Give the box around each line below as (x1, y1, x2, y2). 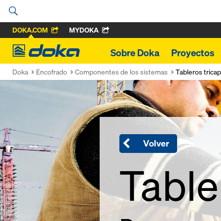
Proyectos (171, 46, 215, 59)
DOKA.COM (12, 25, 48, 35)
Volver (143, 138, 169, 149)
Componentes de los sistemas (75, 67, 168, 76)
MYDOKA (69, 25, 99, 35)
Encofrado (36, 67, 67, 76)
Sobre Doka (110, 46, 159, 59)
